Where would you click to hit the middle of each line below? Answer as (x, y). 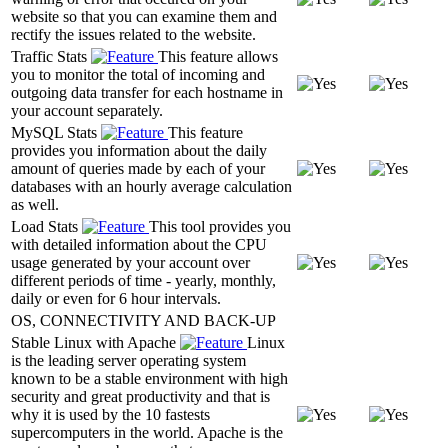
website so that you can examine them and (144, 16)
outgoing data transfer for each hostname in (147, 92)
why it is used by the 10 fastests (110, 414)
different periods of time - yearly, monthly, (143, 280)
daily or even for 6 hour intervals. (116, 298)
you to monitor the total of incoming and (138, 74)
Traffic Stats (51, 56)
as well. (35, 204)
